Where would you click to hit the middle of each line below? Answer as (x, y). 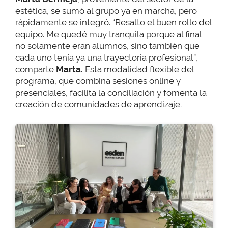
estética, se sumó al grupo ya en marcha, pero (106, 11)
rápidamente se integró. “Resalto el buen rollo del (113, 23)
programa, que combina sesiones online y (98, 81)
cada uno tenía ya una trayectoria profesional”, (106, 58)
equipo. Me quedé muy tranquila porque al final (108, 34)
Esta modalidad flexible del (138, 69)
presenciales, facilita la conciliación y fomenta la (111, 93)
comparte (36, 69)
